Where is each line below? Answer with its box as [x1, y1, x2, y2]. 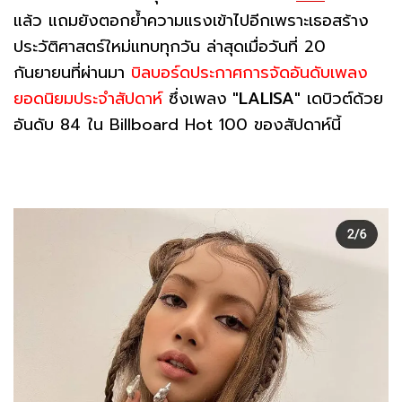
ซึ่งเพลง [162, 85, 227, 111]
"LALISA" [227, 85, 301, 111]
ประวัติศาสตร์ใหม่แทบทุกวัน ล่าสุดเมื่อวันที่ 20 [13, 33, 326, 59]
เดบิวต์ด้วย [301, 85, 383, 111]
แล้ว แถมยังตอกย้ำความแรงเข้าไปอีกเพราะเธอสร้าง [13, 7, 369, 33]
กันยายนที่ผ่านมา [13, 59, 131, 85]
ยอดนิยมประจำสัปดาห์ [13, 85, 162, 111]
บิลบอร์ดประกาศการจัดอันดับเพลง [131, 59, 368, 85]
